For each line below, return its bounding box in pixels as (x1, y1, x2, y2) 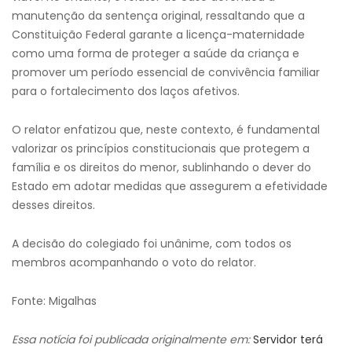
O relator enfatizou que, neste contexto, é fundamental (12, 122, 320, 137)
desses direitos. (12, 197, 95, 213)
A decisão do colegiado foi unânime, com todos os (12, 236, 291, 251)
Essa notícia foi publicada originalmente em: (12, 332, 250, 347)
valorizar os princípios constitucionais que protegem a (12, 141, 310, 156)
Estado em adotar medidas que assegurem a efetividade (12, 178, 328, 194)
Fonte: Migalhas (12, 293, 97, 309)
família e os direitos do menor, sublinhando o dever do (12, 159, 311, 175)
